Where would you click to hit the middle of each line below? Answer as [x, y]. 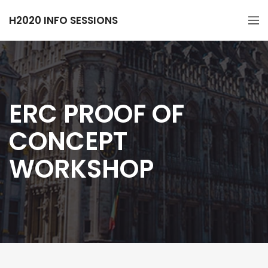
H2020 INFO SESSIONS [63, 20]
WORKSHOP [81, 169]
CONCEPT [68, 141]
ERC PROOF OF [97, 114]
